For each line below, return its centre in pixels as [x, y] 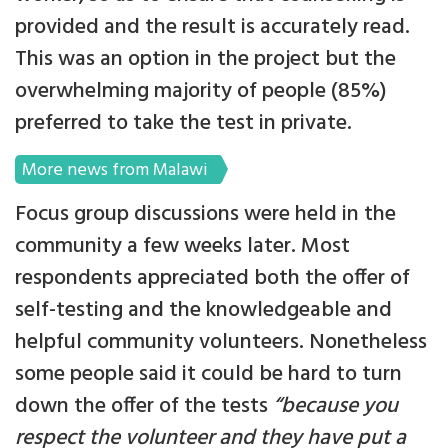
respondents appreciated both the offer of [212, 279]
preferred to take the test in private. [183, 124]
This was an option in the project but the [205, 60]
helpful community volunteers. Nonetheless [221, 343]
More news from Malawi [115, 171]
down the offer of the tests [144, 407]
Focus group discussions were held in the [205, 215]
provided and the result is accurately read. [212, 28]
